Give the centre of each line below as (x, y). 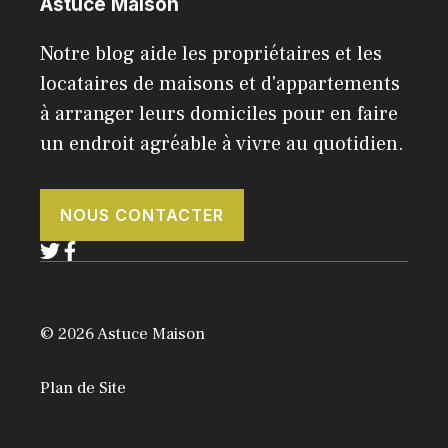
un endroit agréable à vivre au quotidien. (222, 143)
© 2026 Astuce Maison (122, 333)
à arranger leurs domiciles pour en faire (219, 113)
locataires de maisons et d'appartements (220, 83)
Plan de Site (83, 388)
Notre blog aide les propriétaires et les (211, 53)
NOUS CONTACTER (142, 214)
